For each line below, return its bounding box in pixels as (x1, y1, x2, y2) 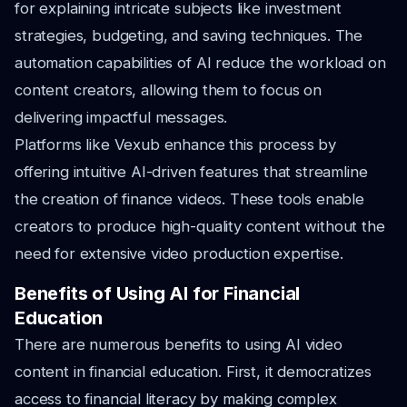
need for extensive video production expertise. (15, 244, 343, 263)
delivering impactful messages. (15, 108, 228, 126)
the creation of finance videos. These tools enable (15, 190, 364, 208)
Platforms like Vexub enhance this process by (15, 135, 336, 154)
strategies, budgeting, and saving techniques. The (15, 26, 363, 45)
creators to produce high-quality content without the (15, 217, 385, 235)
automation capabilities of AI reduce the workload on (15, 54, 386, 72)
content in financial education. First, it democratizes (15, 362, 372, 381)
